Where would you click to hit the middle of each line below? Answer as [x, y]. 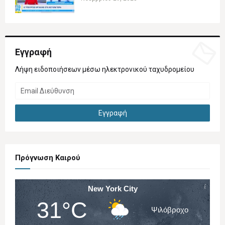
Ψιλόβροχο [170, 210]
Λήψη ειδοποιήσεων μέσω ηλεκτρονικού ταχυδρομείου [105, 69]
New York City [113, 188]
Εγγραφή [33, 52]
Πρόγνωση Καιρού [48, 157]
